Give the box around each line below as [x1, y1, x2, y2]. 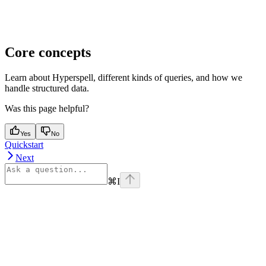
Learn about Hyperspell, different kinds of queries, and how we [5, 72, 242, 83]
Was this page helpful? [5, 103, 89, 114]
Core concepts [5, 45, 91, 61]
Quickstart [5, 140, 43, 150]
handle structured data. [5, 83, 89, 94]
